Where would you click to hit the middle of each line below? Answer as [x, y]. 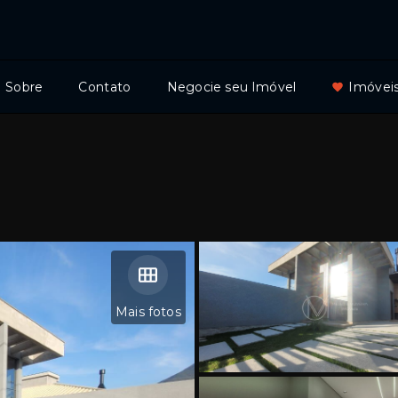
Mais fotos [148, 312]
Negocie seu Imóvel [231, 87]
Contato [105, 87]
